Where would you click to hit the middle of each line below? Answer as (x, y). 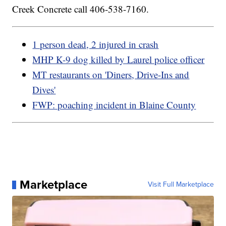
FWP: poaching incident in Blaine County (114, 105)
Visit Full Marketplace (181, 185)
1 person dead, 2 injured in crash (96, 44)
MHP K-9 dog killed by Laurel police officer (119, 60)
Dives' (44, 90)
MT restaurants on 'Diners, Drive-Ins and (111, 75)
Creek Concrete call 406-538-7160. (81, 9)
